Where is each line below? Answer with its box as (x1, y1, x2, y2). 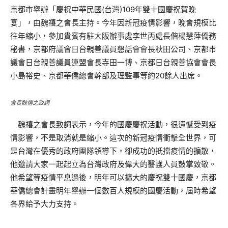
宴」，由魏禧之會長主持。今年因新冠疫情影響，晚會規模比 (10, 18, 216, 27)
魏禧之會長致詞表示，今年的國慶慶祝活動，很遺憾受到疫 (10, 120, 216, 129)
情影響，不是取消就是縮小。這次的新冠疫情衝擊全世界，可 (10, 133, 216, 142)
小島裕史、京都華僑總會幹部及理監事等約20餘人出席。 (10, 71, 203, 80)
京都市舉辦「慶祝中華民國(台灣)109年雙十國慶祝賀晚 (10, 5, 196, 14)
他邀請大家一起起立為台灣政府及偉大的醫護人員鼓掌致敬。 (10, 159, 216, 169)
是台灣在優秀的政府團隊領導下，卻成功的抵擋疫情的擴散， (10, 146, 216, 156)
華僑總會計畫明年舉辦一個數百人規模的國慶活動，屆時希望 (10, 186, 216, 195)
